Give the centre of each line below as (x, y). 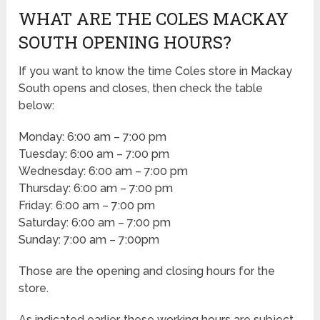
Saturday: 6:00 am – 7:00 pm (95, 222)
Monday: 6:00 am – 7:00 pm (93, 136)
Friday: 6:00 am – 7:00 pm (87, 205)
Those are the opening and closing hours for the (147, 271)
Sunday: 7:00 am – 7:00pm (89, 239)
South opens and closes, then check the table (141, 88)
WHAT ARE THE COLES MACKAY (154, 18)
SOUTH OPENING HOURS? (125, 42)
